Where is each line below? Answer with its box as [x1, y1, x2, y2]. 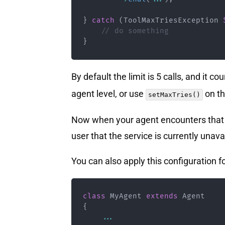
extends [146, 192, 178, 201]
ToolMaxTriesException [123, 16, 218, 25]
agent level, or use [71, 88, 146, 99]
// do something [100, 27, 169, 36]
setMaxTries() [148, 90, 200, 98]
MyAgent [109, 192, 142, 201]
